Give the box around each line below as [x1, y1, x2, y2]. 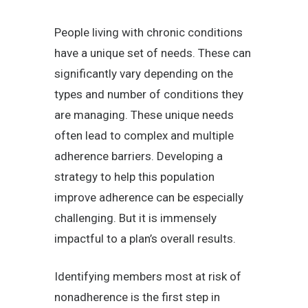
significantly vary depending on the [54, 67, 233, 81]
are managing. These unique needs [54, 108, 234, 122]
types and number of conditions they [54, 87, 243, 102]
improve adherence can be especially [54, 190, 243, 205]
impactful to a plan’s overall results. [54, 232, 236, 246]
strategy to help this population [54, 170, 214, 184]
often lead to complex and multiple [54, 129, 234, 143]
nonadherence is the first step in [54, 290, 220, 305]
